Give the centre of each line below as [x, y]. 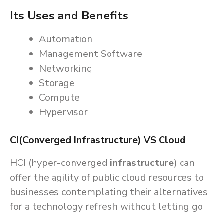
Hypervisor [63, 112]
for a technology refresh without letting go [106, 207]
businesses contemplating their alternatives [109, 192]
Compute [59, 98]
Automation [66, 39]
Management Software [91, 54]
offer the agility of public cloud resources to [107, 177]
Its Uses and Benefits [69, 16]
